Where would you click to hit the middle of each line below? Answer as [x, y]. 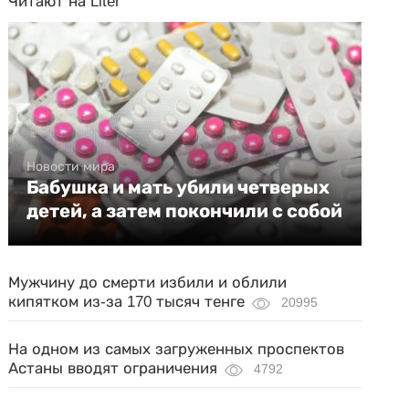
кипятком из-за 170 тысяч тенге [127, 302]
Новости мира [71, 166]
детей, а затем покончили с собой [185, 211]
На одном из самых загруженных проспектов [177, 349]
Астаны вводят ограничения [113, 368]
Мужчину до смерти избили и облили [148, 283]
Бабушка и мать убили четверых [178, 187]
